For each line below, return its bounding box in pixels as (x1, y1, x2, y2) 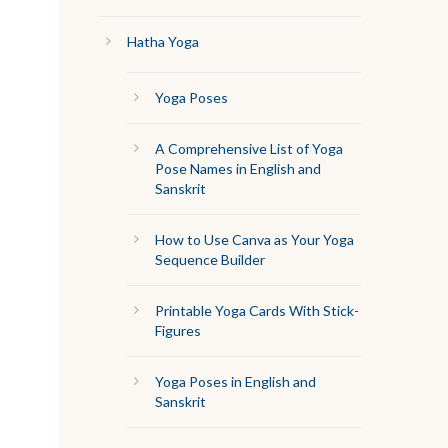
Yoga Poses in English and (154, 373, 316, 391)
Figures (154, 322, 201, 340)
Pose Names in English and (154, 160, 321, 178)
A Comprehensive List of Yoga (154, 140, 343, 158)
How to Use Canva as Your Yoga (154, 231, 354, 249)
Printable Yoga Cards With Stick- (154, 302, 359, 320)
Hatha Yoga (126, 33, 199, 51)
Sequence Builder (154, 251, 265, 269)
